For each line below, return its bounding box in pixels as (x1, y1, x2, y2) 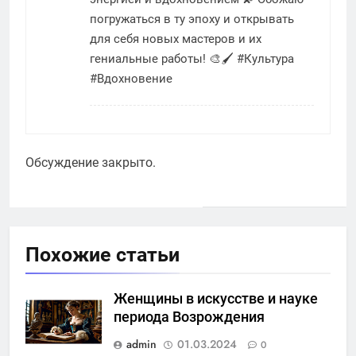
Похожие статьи (25, 242, 180, 266)
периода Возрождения (114, 308, 265, 325)
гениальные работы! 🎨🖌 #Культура (90, 51, 294, 66)
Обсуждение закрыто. (25, 154, 156, 170)
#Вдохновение (90, 71, 172, 86)
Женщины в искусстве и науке (114, 290, 318, 307)
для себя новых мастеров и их (90, 31, 261, 46)
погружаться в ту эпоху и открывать (90, 11, 294, 26)
